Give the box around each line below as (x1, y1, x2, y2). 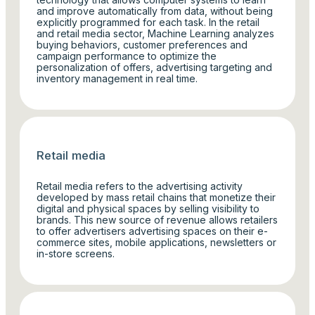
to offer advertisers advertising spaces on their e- (37, 225, 269, 238)
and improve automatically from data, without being (37, 4, 274, 17)
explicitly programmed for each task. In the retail (37, 15, 260, 28)
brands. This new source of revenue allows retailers (37, 214, 278, 226)
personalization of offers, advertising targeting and (37, 60, 273, 73)
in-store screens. (37, 247, 115, 260)
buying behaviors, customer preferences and (37, 38, 248, 51)
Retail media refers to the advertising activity (37, 180, 243, 193)
